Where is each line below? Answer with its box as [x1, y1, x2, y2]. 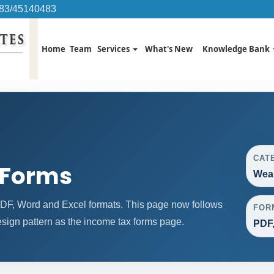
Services [97, 43, 131, 54]
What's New [144, 43, 193, 54]
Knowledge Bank [202, 43, 272, 54]
